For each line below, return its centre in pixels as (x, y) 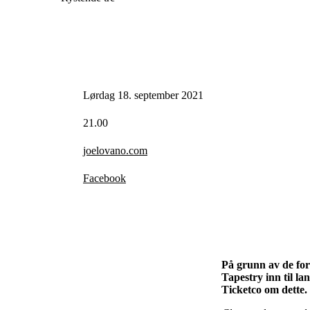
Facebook (104, 179)
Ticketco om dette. (264, 290)
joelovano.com (115, 151)
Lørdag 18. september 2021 (143, 95)
